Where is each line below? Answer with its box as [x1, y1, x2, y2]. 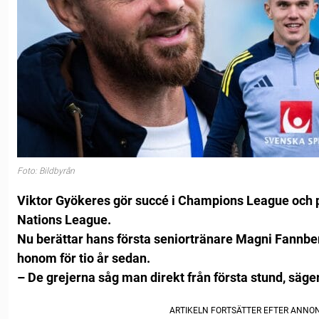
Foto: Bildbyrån [17, 165, 75, 176]
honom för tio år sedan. [17, 251, 150, 266]
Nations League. [17, 212, 111, 228]
